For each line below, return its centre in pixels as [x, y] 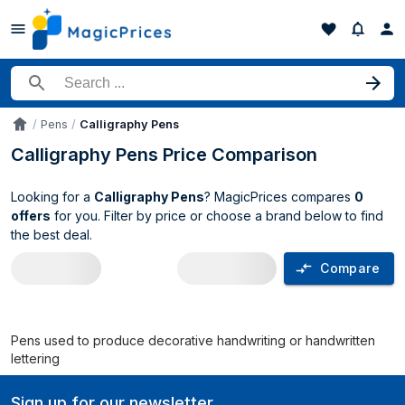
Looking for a [52, 197]
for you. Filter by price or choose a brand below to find [217, 216]
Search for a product [78, 89]
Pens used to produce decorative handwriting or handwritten [193, 340]
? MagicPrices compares [279, 197]
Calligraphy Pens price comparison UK [198, 318]
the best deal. [52, 235]
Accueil [31, 129]
